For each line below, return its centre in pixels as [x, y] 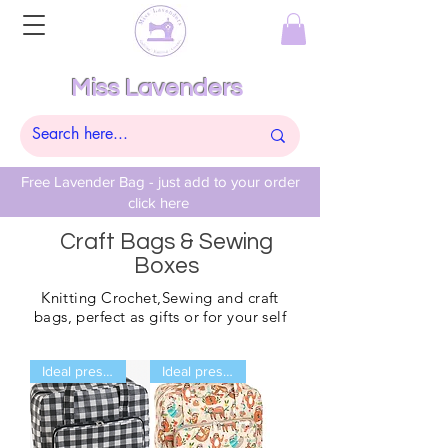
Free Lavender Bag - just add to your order [158, 182]
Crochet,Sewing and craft [187, 298]
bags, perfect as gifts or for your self [160, 317]
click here [158, 203]
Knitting [69, 298]
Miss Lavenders [157, 89]
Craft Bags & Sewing [166, 242]
